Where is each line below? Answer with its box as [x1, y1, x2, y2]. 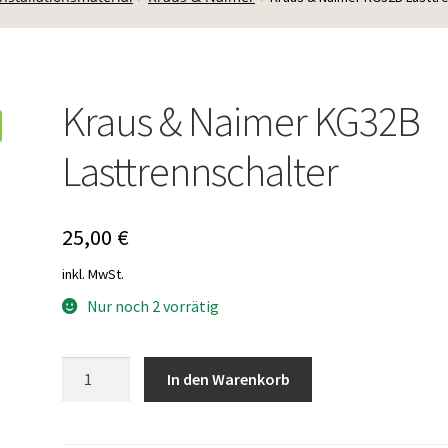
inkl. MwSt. [62, 264, 125, 283]
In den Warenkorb [166, 369, 290, 390]
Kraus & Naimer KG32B [62, 94, 421, 147]
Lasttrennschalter [62, 144, 339, 197]
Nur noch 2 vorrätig [86, 295, 219, 316]
